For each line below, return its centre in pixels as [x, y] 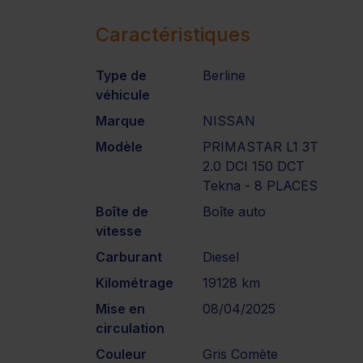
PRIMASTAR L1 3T [261, 146]
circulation [130, 328]
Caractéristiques [173, 34]
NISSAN [229, 120]
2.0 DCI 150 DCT [254, 166]
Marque [120, 120]
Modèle [119, 146]
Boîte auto [235, 211]
